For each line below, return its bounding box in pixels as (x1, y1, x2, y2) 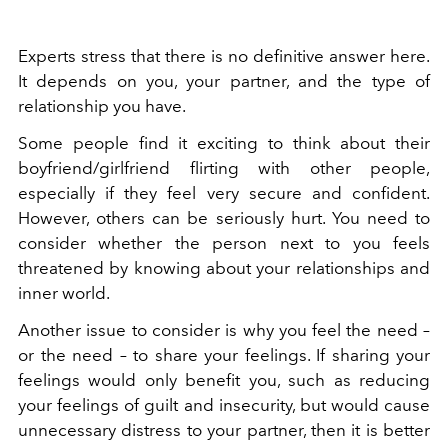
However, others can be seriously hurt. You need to (18, 208, 430, 229)
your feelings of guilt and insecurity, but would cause (18, 395, 430, 416)
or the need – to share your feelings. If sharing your (18, 345, 430, 366)
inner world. (18, 283, 110, 304)
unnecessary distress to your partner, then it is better (18, 420, 430, 441)
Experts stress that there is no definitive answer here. (18, 46, 430, 67)
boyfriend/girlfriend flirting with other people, (18, 158, 430, 179)
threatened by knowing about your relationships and (18, 258, 430, 279)
